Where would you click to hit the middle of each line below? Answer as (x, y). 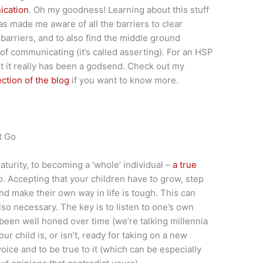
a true (185, 164)
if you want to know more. (124, 80)
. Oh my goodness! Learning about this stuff (119, 9)
